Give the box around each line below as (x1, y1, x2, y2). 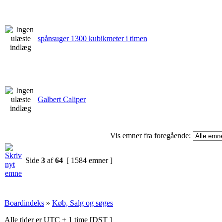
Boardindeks (4, 198, 44, 207)
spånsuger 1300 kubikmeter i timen (38, 34, 147, 43)
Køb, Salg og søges (52, 198, 113, 207)
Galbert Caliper (38, 95, 86, 104)
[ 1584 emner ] (64, 156, 114, 165)
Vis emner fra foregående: (110, 131, 191, 140)
